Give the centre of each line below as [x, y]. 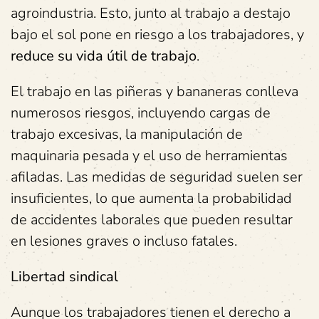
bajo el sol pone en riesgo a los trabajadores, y [157, 35]
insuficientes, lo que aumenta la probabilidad [151, 198]
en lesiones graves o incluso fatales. [124, 241]
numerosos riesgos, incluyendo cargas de [141, 113]
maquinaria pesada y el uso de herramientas [149, 156]
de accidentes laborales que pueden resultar [152, 220]
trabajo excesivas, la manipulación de [127, 134]
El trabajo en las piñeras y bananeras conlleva [155, 91]
